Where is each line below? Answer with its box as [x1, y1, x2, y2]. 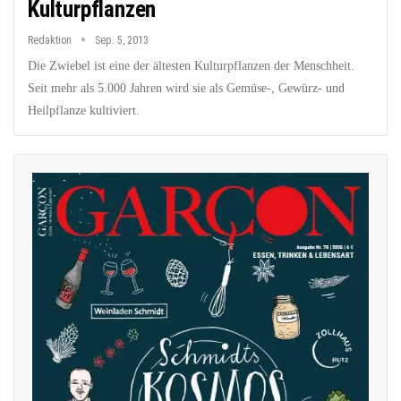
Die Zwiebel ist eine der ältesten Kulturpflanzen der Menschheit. [28, 58, 354, 73]
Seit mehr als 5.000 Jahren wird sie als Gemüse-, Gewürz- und [28, 81, 345, 95]
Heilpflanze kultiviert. [28, 103, 140, 117]
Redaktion [28, 33, 74, 47]
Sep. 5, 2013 [95, 33, 149, 47]
